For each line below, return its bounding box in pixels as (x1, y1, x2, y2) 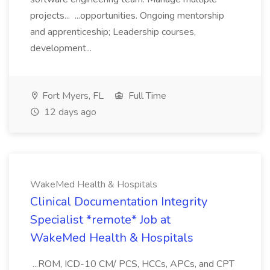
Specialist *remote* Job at (30, 212, 171, 228)
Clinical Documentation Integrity (30, 193, 207, 210)
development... (30, 42, 94, 55)
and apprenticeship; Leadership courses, (30, 25, 196, 39)
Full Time (126, 89, 166, 102)
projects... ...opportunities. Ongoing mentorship (30, 9, 224, 22)
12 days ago (42, 105, 96, 119)
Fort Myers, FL (40, 89, 104, 102)
